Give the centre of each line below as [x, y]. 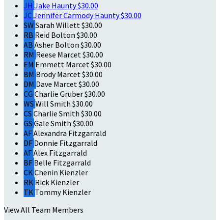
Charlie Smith [57, 113]
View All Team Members [44, 209]
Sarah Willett [58, 25]
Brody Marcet [59, 74]
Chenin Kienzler [61, 172]
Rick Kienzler [57, 182]
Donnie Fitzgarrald [66, 143]
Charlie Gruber [59, 94]
